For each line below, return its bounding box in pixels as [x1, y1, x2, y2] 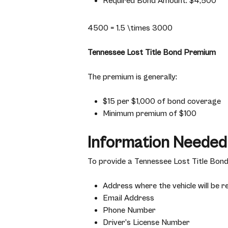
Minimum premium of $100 [103, 109, 196, 118]
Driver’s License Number [103, 218, 190, 227]
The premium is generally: [88, 72, 177, 81]
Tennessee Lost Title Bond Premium [88, 48, 216, 57]
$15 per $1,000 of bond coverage [103, 97, 221, 106]
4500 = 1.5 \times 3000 [88, 23, 173, 33]
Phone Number [103, 206, 156, 215]
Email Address [103, 193, 154, 203]
